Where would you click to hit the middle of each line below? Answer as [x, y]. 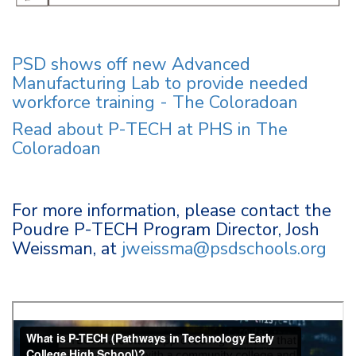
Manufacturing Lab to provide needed [160, 84]
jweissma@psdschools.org [224, 249]
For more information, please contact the [172, 211]
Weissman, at [67, 249]
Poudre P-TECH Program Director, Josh [166, 230]
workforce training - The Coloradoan [155, 103]
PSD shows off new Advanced [131, 65]
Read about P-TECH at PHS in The [150, 130]
